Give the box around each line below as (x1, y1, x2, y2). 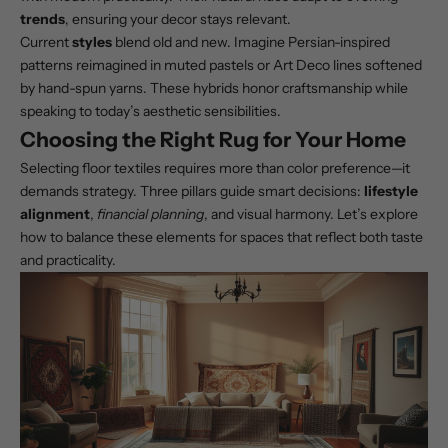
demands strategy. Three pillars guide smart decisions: (20, 182, 364, 201)
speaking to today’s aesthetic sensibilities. (20, 102, 281, 121)
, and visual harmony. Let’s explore (204, 205, 418, 224)
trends (20, 10, 65, 29)
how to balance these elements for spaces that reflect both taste (20, 228, 423, 247)
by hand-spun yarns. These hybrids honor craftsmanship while (20, 79, 408, 98)
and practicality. (20, 251, 116, 270)
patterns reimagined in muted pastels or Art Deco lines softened (20, 56, 422, 75)
